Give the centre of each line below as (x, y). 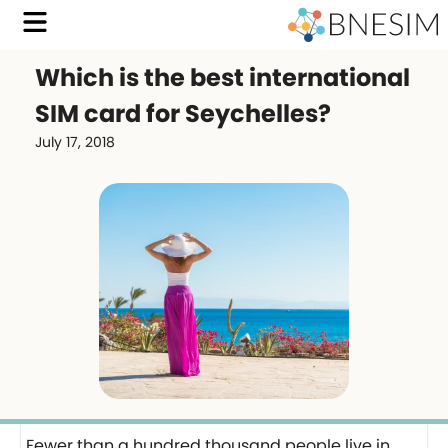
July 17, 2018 (75, 142)
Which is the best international (222, 77)
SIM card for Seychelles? (183, 113)
